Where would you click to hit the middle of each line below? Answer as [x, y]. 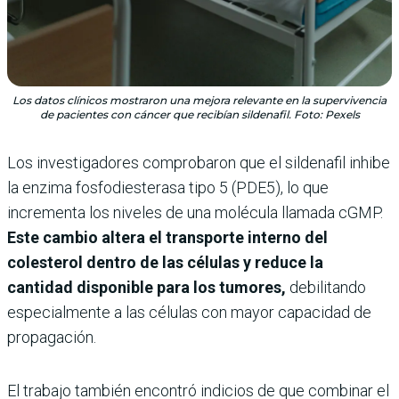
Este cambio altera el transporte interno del [167, 237]
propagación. [52, 337]
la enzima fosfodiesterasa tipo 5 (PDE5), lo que [168, 187]
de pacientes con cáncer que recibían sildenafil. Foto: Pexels [199, 114]
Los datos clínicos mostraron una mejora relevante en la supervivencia [199, 100]
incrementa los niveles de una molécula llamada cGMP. [195, 212]
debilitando [326, 287]
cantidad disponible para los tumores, [147, 287]
